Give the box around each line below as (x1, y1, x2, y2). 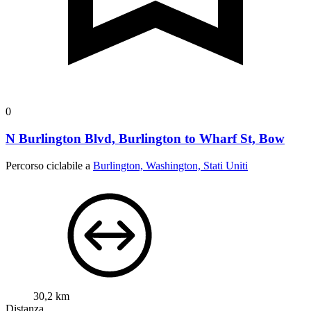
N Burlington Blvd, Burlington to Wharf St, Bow (6, 131, 285, 146)
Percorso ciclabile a (6, 159, 93, 171)
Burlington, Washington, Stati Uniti (93, 159, 248, 171)
